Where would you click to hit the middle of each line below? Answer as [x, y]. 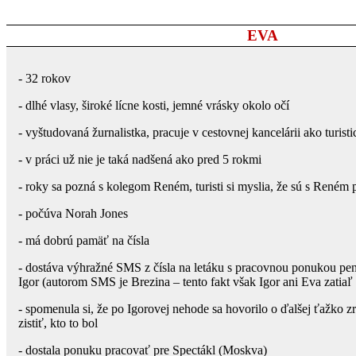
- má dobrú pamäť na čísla [84, 240]
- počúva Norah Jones [73, 213]
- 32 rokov [44, 78]
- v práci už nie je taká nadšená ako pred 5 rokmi [140, 159]
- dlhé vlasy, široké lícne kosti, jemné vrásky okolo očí [154, 105]
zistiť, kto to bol [58, 323]
